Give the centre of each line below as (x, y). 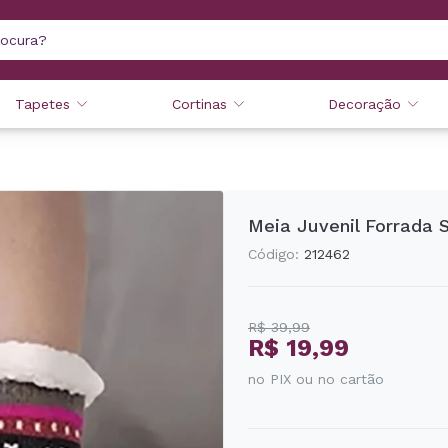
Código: (273, 254)
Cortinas (199, 104)
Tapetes (43, 104)
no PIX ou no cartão (316, 379)
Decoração (364, 104)
